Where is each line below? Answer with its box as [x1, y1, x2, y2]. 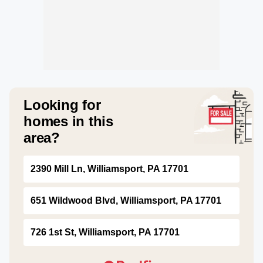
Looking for [23, 97, 101, 113]
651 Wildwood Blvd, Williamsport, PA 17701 [31, 195, 221, 205]
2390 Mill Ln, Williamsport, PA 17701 [31, 164, 188, 174]
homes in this [23, 113, 113, 129]
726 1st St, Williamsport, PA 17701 [31, 227, 180, 237]
